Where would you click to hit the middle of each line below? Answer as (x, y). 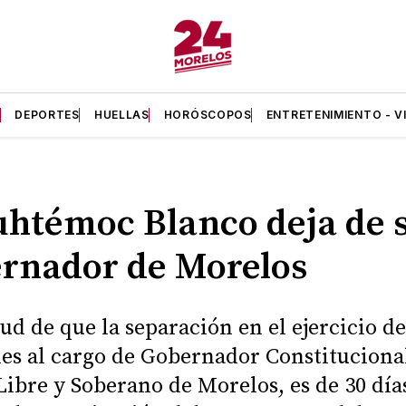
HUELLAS (121, 115)
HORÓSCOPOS (208, 115)
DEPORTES (47, 115)
